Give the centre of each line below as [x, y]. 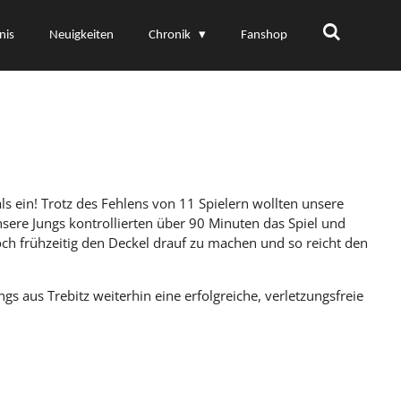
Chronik [171, 35]
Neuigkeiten [81, 35]
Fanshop [264, 35]
